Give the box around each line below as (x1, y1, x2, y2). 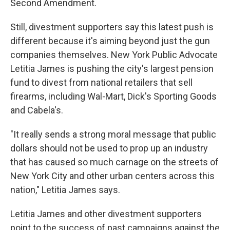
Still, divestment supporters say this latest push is (10, 22, 214, 32)
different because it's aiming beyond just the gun (10, 35, 210, 46)
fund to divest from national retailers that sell (10, 77, 193, 88)
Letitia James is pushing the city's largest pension (10, 63, 214, 74)
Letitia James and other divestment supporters (10, 208, 202, 219)
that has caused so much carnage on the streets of (10, 157, 219, 167)
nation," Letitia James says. (10, 184, 120, 195)
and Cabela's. (10, 105, 63, 116)
